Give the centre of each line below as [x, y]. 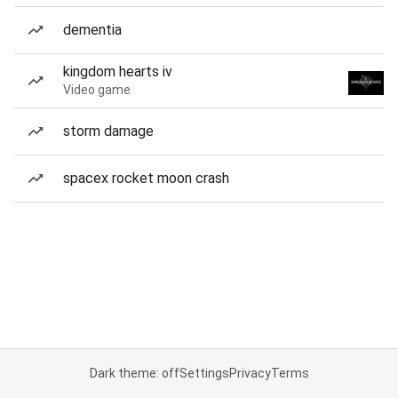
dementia [92, 30]
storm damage [108, 131]
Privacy [250, 373]
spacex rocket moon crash [146, 178]
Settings [204, 373]
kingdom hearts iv [118, 72]
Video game [97, 90]
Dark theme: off [134, 373]
